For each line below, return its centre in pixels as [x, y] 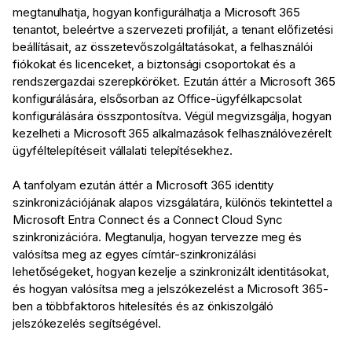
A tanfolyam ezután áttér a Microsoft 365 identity [143, 185]
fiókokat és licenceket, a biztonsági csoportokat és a [154, 64]
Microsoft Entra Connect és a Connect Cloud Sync [148, 220]
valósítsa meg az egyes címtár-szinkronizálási [134, 255]
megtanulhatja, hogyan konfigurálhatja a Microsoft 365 [157, 13]
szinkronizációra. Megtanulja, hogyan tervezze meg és [158, 237]
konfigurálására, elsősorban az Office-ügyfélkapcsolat [158, 99]
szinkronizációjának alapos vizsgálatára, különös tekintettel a [173, 203]
